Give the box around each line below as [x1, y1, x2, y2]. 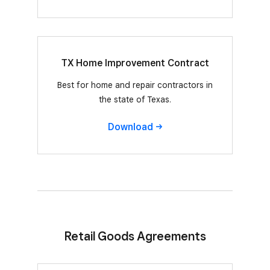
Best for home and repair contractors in [57, 80, 213, 90]
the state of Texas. [99, 95, 171, 105]
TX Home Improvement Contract [61, 57, 209, 69]
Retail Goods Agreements [64, 229, 206, 244]
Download [107, 121, 153, 133]
